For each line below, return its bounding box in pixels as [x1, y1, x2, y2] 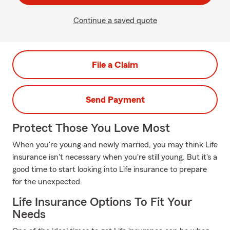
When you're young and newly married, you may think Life [12, 141, 218, 149]
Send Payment [85, 95, 145, 104]
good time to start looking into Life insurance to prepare [12, 165, 207, 174]
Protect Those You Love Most [12, 122, 170, 135]
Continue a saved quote [73, 16, 157, 25]
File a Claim [92, 60, 138, 69]
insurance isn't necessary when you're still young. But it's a [12, 153, 217, 161]
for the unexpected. [12, 178, 82, 186]
